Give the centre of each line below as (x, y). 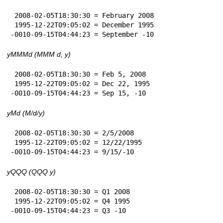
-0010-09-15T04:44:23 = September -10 (82, 34)
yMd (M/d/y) (26, 113)
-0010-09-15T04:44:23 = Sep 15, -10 (78, 93)
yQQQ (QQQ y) (31, 171)
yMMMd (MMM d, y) (39, 54)
